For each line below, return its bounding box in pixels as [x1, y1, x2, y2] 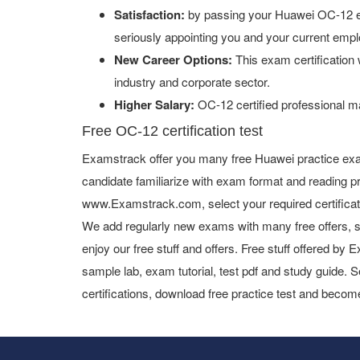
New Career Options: [114, 51, 232, 68]
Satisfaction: [114, 6, 185, 23]
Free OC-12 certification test [82, 123, 263, 139]
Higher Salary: [114, 96, 194, 113]
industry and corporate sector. [114, 73, 270, 90]
